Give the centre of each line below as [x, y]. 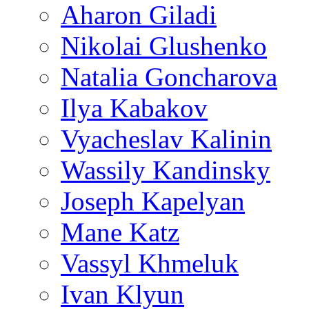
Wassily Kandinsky [166, 170]
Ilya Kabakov [134, 108]
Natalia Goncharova [169, 77]
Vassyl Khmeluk [150, 263]
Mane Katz [120, 232]
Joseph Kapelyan [153, 201]
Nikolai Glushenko [164, 46]
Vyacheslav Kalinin [166, 139]
